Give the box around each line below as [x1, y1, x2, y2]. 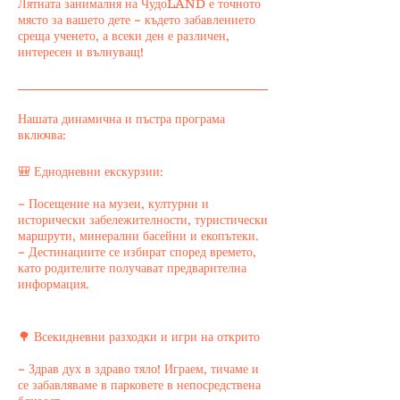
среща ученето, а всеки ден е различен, [18, 29, 229, 43]
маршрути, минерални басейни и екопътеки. [18, 229, 259, 243]
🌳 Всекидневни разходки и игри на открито [18, 329, 260, 344]
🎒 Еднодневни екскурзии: [18, 164, 163, 179]
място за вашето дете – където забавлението [18, 12, 255, 27]
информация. [18, 277, 89, 291]
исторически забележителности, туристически [18, 212, 268, 227]
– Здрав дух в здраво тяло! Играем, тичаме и [18, 362, 259, 376]
